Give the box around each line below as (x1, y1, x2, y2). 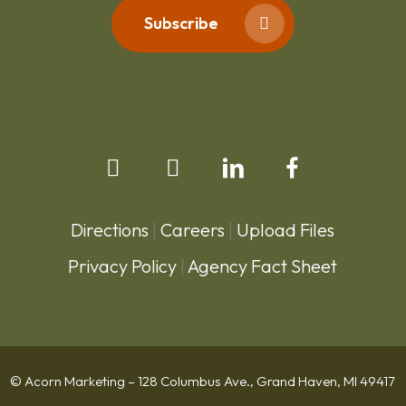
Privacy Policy (68, 255, 178, 278)
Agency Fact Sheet (188, 255, 338, 278)
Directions (71, 218, 150, 242)
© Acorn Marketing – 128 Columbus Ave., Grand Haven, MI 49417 (10, 372, 396, 391)
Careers (160, 218, 226, 242)
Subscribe (143, 13, 218, 34)
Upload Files (237, 218, 335, 242)
